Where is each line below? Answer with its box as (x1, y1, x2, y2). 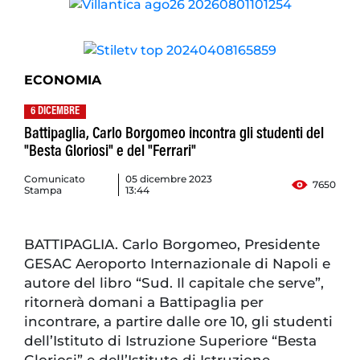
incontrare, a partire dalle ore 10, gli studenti (24, 313, 333, 330)
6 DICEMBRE (31, 106, 80, 118)
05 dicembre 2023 (125, 173, 213, 186)
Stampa (24, 184, 62, 197)
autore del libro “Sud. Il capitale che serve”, (24, 275, 324, 292)
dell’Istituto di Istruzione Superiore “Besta (24, 333, 317, 350)
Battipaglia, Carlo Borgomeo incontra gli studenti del (24, 126, 324, 143)
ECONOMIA (24, 72, 101, 88)
